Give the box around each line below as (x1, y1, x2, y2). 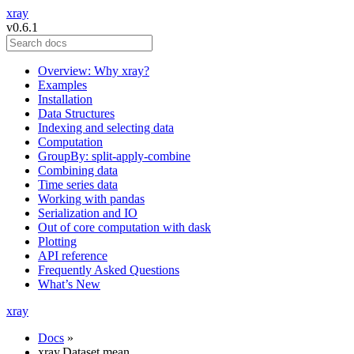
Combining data (38, 164, 118, 177)
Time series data (38, 178, 118, 191)
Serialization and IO (38, 206, 137, 220)
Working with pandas (38, 192, 145, 205)
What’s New (38, 277, 100, 291)
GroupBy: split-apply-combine (38, 149, 190, 163)
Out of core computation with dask (38, 220, 211, 234)
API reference (38, 249, 107, 262)
